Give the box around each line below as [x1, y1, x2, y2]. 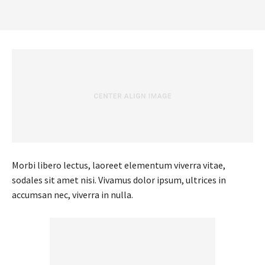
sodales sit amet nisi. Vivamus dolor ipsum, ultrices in [12, 173, 226, 186]
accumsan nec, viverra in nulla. [12, 188, 133, 201]
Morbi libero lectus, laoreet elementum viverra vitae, [12, 159, 225, 171]
